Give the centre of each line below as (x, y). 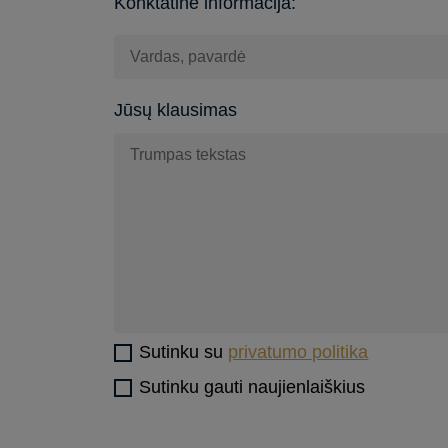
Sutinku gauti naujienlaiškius (252, 386)
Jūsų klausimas (176, 109)
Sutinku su (184, 351)
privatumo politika (298, 351)
